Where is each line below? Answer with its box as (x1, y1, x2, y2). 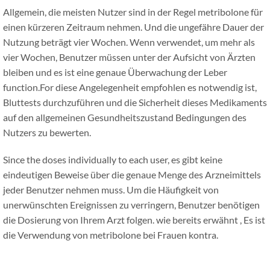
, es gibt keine (168, 154, 222, 166)
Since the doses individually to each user (3, 154, 168, 166)
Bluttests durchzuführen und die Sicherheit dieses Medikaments (3, 96, 267, 108)
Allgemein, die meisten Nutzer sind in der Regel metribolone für (3, 6, 263, 18)
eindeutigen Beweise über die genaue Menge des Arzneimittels (3, 169, 261, 181)
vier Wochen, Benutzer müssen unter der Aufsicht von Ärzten (3, 51, 256, 63)
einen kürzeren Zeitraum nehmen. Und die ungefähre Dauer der (3, 21, 264, 33)
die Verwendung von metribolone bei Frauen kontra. (3, 229, 218, 241)
